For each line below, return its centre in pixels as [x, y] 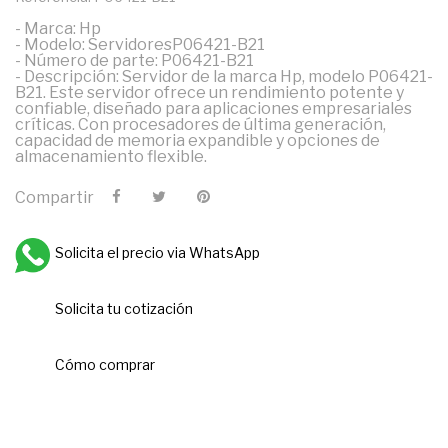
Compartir [54, 198]
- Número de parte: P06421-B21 [134, 60]
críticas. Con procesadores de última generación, [200, 124]
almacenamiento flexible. [111, 156]
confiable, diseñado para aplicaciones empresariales [213, 108]
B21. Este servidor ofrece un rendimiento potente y [209, 92]
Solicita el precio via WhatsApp [157, 252]
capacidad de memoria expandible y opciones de [197, 140]
